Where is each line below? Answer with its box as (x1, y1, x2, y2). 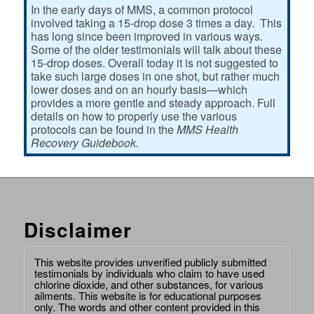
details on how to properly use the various (30, 108, 237, 125)
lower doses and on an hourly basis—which (30, 81, 247, 98)
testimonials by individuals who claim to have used (34, 266, 264, 281)
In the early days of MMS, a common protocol (30, 1, 253, 18)
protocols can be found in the (30, 121, 177, 138)
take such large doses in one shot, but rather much (30, 68, 280, 85)
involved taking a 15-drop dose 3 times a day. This (30, 15, 282, 32)
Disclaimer (23, 215, 132, 245)
